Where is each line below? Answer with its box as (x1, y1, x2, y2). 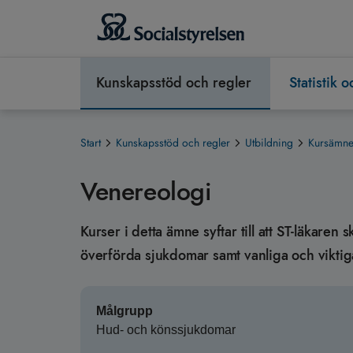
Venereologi (80, 173, 212, 210)
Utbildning (245, 135, 293, 151)
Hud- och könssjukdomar (96, 323, 236, 337)
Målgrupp (96, 304, 153, 318)
